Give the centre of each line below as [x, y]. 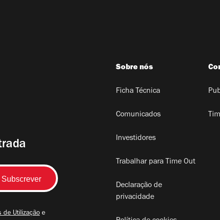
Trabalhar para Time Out [155, 162]
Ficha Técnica [138, 92]
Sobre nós [134, 68]
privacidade [135, 198]
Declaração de [139, 186]
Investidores [136, 139]
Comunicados [138, 115]
